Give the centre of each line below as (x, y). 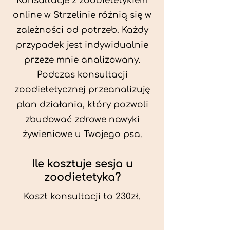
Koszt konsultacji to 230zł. (82, 196)
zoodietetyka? (82, 177)
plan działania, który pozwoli (82, 104)
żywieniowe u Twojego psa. (82, 134)
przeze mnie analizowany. (82, 60)
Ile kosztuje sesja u (82, 164)
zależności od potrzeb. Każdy (82, 30)
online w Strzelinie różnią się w (82, 15)
